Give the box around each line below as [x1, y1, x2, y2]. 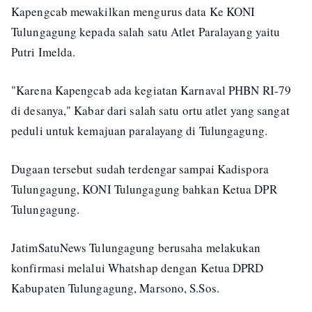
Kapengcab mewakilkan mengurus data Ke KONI [11, 3, 256, 19]
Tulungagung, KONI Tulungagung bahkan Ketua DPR [11, 181, 277, 197]
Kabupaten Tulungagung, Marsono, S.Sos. [11, 280, 219, 296]
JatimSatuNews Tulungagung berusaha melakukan [11, 240, 261, 256]
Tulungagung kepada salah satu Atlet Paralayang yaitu [11, 24, 281, 40]
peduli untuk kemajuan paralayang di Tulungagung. [11, 123, 267, 139]
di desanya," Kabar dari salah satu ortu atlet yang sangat [11, 102, 290, 118]
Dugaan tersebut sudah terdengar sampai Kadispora [11, 161, 269, 177]
